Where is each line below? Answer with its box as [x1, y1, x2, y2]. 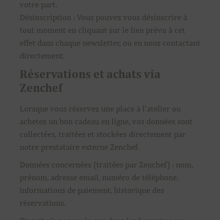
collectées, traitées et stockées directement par [20, 129, 186, 139]
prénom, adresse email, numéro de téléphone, [20, 172, 178, 182]
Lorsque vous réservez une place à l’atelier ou [20, 104, 181, 113]
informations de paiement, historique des [20, 185, 164, 195]
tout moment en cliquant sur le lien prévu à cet [20, 25, 185, 35]
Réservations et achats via [20, 67, 161, 81]
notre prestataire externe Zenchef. [20, 142, 139, 152]
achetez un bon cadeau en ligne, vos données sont [20, 116, 192, 126]
